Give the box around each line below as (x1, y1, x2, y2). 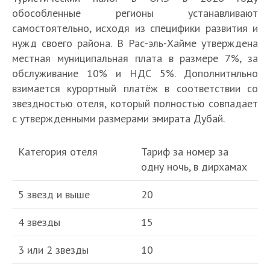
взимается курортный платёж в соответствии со (12, 81, 258, 95)
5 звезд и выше (18, 187, 90, 201)
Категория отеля (18, 144, 98, 159)
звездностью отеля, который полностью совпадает (12, 96, 258, 110)
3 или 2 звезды (18, 242, 89, 257)
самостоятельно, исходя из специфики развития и (12, 20, 258, 35)
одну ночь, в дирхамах (141, 159, 247, 174)
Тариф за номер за (141, 144, 228, 159)
